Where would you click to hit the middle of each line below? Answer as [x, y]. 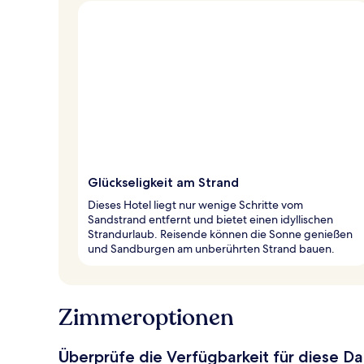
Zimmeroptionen [146, 317]
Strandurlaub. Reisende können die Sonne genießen [220, 234]
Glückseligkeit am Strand [163, 182]
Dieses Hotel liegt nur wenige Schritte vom [195, 204]
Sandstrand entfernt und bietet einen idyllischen [210, 219]
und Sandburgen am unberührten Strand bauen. [211, 248]
